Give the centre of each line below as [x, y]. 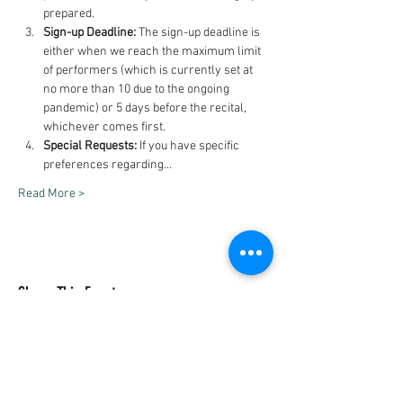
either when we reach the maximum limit [153, 52]
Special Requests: [90, 146]
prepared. [69, 14]
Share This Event [67, 293]
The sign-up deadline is [199, 33]
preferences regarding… [107, 165]
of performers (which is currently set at [149, 71]
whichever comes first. [104, 127]
